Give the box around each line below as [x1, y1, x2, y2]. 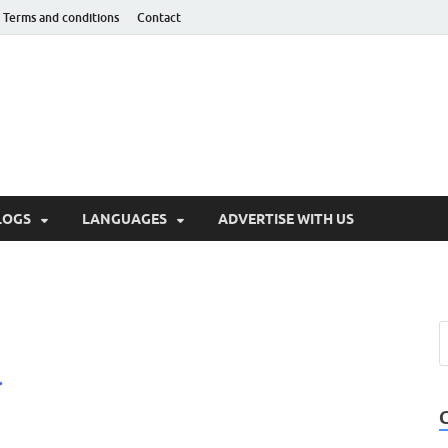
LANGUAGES [82, 210, 167, 227]
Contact [137, 9, 181, 25]
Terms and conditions [3, 9, 119, 25]
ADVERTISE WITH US [218, 210, 354, 227]
